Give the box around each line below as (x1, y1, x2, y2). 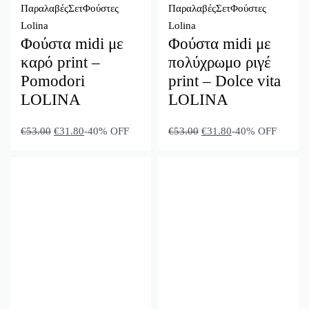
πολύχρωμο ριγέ (168, 53, 271, 71)
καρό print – (21, 53, 100, 71)
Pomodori (21, 72, 85, 90)
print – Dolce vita (168, 72, 281, 90)
